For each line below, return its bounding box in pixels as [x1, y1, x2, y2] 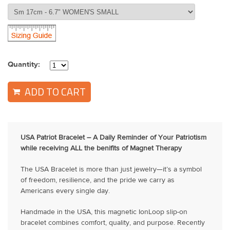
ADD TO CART [23, 84, 86, 100]
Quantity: [8, 60, 40, 69]
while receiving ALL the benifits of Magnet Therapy [21, 144, 184, 154]
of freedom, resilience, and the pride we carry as [21, 176, 175, 185]
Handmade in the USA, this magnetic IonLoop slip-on [21, 207, 187, 217]
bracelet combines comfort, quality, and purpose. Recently [21, 218, 205, 228]
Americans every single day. [21, 186, 110, 196]
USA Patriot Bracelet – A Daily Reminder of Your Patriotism [21, 133, 206, 143]
